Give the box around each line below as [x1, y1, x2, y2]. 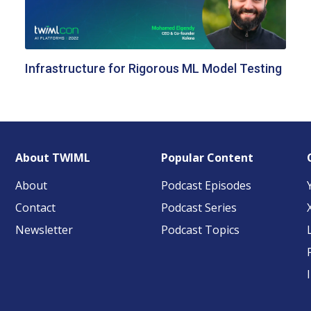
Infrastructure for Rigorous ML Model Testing [24, 61, 282, 76]
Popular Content [160, 150, 253, 166]
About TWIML [15, 150, 91, 166]
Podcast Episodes [160, 178, 251, 194]
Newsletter [15, 222, 74, 238]
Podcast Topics [160, 222, 239, 238]
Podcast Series [160, 200, 237, 216]
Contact [15, 200, 56, 216]
